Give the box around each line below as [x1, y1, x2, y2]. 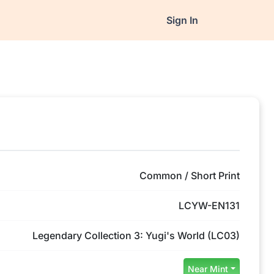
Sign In [166, 14, 198, 26]
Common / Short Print [139, 169, 240, 182]
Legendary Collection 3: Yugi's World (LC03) [32, 229, 240, 242]
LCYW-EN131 [179, 199, 240, 212]
